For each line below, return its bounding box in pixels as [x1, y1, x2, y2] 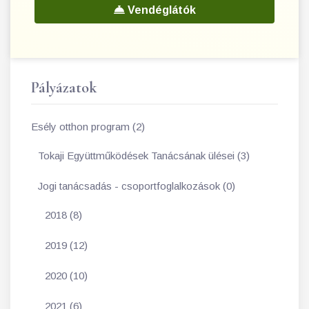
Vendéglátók [124, 4, 196, 17]
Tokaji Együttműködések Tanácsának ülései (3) [38, 150, 250, 162]
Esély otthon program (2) [31, 121, 145, 133]
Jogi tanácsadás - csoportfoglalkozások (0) [38, 180, 235, 192]
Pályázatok [31, 79, 97, 97]
